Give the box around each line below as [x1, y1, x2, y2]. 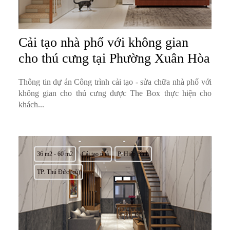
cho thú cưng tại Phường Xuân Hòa [18, 51, 210, 66]
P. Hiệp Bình [117, 150, 149, 158]
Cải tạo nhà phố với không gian [18, 35, 188, 50]
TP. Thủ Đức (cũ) [36, 168, 80, 176]
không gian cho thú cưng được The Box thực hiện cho [18, 89, 212, 98]
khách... [18, 100, 44, 109]
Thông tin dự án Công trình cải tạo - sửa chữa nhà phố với [18, 78, 212, 87]
